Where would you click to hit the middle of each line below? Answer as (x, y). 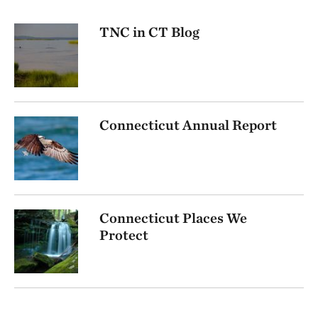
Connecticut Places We (173, 218)
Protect (124, 235)
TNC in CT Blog (149, 32)
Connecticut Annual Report (188, 125)
